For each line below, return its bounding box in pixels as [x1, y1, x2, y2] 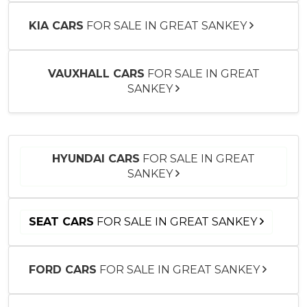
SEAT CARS [29, 214, 94, 228]
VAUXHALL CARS [47, 66, 145, 80]
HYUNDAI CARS [52, 151, 140, 165]
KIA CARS [29, 19, 84, 32]
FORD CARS [29, 262, 97, 276]
